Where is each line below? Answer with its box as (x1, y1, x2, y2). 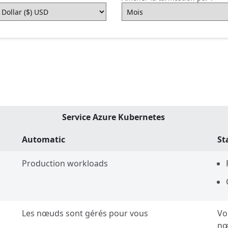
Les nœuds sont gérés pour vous (22, 208, 148, 219)
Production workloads (22, 158, 108, 169)
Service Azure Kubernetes (62, 111, 165, 123)
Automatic (22, 134, 65, 145)
